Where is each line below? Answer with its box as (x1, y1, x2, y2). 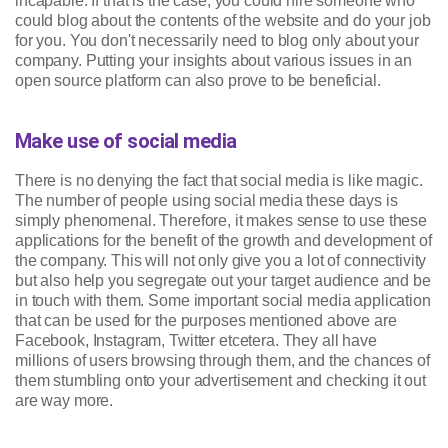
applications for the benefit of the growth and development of (15, 232, 432, 250)
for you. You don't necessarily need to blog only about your (15, 32, 419, 50)
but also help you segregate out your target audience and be (15, 272, 431, 290)
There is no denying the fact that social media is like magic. (15, 172, 423, 190)
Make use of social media (15, 129, 237, 154)
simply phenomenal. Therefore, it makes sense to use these (15, 212, 428, 230)
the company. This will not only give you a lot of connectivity (15, 252, 427, 270)
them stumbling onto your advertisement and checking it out (15, 372, 426, 390)
